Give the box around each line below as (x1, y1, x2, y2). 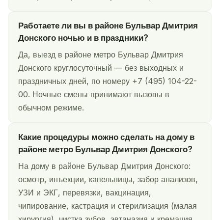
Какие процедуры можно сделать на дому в (18, 132, 194, 142)
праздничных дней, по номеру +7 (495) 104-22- (18, 76, 197, 86)
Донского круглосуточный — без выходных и (18, 63, 184, 73)
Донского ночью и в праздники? (18, 33, 148, 43)
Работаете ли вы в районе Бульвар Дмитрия (18, 21, 198, 31)
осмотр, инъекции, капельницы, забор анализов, (18, 174, 198, 185)
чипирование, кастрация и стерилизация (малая (18, 201, 197, 211)
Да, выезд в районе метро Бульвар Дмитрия (18, 50, 183, 60)
